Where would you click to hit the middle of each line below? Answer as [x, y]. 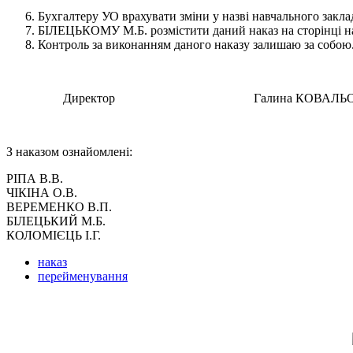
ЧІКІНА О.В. [42, 193]
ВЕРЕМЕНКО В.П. [59, 207]
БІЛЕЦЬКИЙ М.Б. [56, 221]
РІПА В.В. [35, 179]
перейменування [83, 277]
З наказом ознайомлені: [69, 152]
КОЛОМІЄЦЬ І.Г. [54, 236]
